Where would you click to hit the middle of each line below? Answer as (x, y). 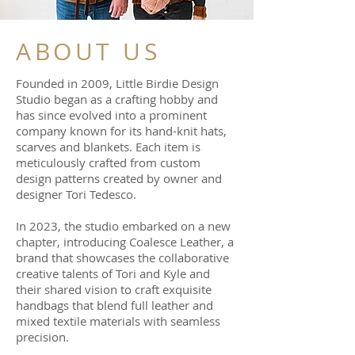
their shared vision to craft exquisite (114, 289)
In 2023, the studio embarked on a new (123, 225)
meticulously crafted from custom (108, 162)
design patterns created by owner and (119, 178)
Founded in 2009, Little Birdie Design (117, 83)
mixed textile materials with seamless (118, 321)
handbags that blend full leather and (115, 305)
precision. (42, 336)
